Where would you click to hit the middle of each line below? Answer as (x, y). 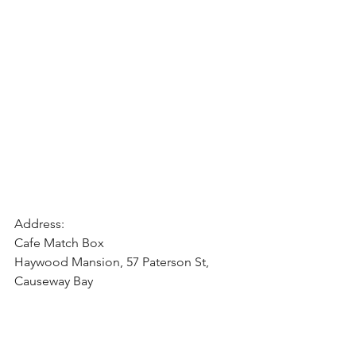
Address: (39, 224)
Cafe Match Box (59, 243)
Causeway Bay (54, 281)
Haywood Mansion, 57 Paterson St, (113, 262)
